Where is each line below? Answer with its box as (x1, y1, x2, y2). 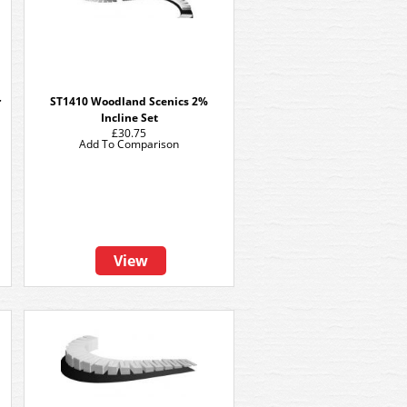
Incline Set (100, 110, 158, 125)
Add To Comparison (79, 136, 179, 152)
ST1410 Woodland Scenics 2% (50, 94, 208, 109)
